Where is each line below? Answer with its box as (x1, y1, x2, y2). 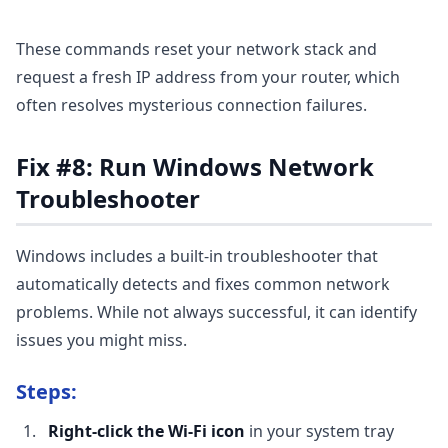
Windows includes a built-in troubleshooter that (16, 245, 378, 267)
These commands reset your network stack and (16, 38, 377, 60)
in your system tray (245, 420, 394, 442)
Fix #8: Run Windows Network (16, 150, 374, 183)
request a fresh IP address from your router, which (16, 66, 400, 88)
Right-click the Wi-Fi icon (48, 420, 245, 442)
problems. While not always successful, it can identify (16, 301, 417, 323)
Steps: (16, 378, 77, 405)
